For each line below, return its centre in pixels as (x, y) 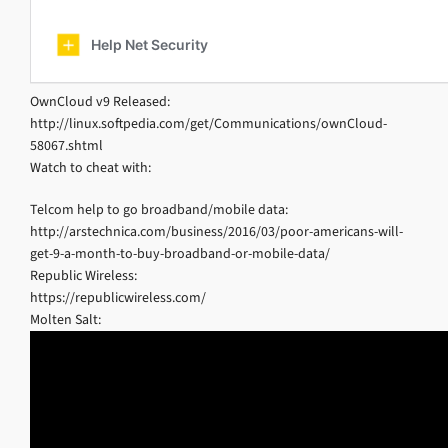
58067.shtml (66, 145)
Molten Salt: (65, 319)
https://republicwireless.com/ (118, 297)
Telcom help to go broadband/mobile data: (159, 209)
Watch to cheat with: (90, 167)
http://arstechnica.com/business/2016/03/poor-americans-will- (216, 231)
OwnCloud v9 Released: (100, 101)
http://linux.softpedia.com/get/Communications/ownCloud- (208, 123)
